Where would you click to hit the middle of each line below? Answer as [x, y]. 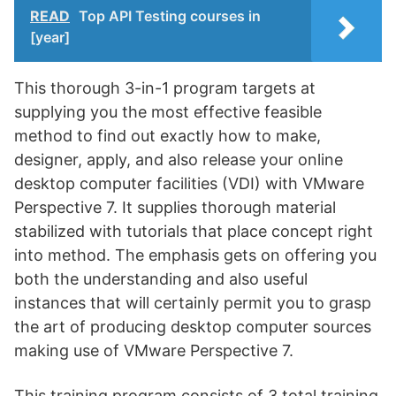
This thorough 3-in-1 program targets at [165, 88]
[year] [50, 37]
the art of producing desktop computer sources [193, 327]
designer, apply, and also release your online [179, 160]
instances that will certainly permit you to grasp [193, 303]
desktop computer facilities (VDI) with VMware [189, 183]
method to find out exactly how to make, [168, 136]
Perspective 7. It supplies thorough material [175, 207]
